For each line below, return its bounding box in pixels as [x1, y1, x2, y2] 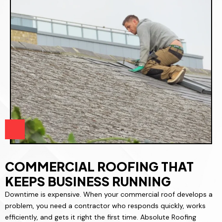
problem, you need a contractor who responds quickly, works [5, 201, 206, 211]
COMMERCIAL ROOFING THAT [5, 159, 194, 175]
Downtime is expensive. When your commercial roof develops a [5, 190, 213, 199]
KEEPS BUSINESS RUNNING [5, 173, 171, 190]
